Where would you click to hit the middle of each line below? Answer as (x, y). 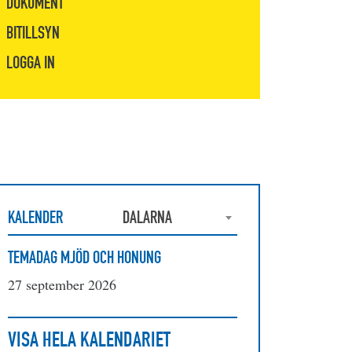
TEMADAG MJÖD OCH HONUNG (84, 257)
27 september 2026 (62, 284)
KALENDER (35, 217)
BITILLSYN (33, 33)
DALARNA (147, 217)
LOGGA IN (31, 62)
